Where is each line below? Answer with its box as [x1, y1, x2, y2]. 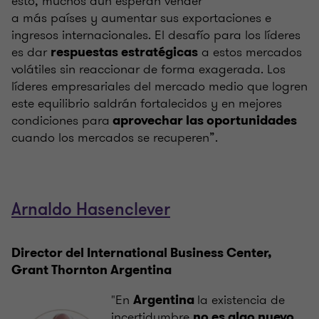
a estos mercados [198, 42, 302, 61]
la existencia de [197, 290, 285, 309]
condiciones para [11, 110, 110, 130]
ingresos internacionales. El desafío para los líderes [11, 25, 300, 44]
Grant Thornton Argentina [11, 261, 172, 278]
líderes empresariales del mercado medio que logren [11, 76, 308, 95]
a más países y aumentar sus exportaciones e [11, 8, 271, 27]
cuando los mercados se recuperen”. [11, 127, 218, 147]
